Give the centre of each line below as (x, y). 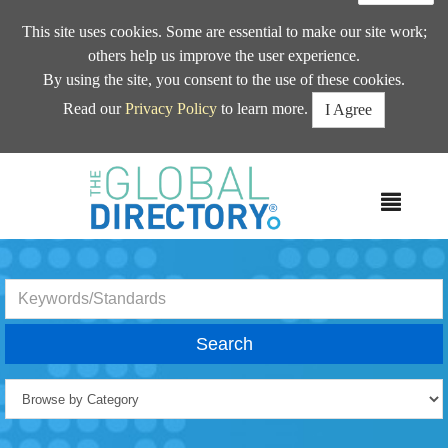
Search (224, 344)
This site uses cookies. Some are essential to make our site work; (224, 31)
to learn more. (264, 108)
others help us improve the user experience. (224, 55)
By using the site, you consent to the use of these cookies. (224, 79)
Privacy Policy (171, 108)
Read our (94, 108)
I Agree (348, 109)
